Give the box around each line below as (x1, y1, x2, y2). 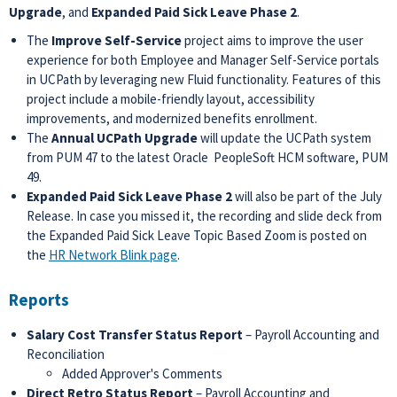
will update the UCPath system (200, 129, 371, 146)
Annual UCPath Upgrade (51, 129, 200, 146)
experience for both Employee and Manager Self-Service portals (27, 51, 379, 68)
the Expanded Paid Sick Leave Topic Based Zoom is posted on (27, 227, 367, 244)
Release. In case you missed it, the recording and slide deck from (27, 207, 382, 224)
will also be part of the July (235, 188, 382, 205)
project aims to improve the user (184, 32, 363, 49)
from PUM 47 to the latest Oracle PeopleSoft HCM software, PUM (27, 149, 388, 166)
